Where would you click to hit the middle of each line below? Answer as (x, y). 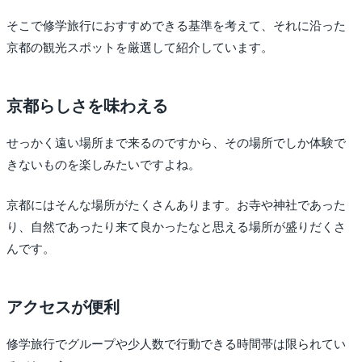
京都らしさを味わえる (87, 106)
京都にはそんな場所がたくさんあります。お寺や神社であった (176, 205)
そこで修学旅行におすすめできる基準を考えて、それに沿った (176, 26)
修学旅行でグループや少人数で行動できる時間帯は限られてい (176, 344)
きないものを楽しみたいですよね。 (103, 165)
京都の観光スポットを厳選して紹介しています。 (140, 48)
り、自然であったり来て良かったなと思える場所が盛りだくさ (176, 227)
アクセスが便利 (63, 307)
